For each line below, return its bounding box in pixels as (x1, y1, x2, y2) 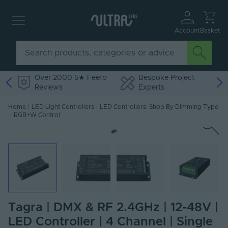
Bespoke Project (138, 74, 195, 82)
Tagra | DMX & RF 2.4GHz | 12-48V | (8, 202, 218, 214)
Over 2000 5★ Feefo (35, 74, 107, 82)
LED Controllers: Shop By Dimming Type (100, 104, 218, 110)
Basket (199, 27, 220, 34)
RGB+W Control (14, 112, 60, 119)
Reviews (35, 84, 63, 92)
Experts (138, 84, 165, 92)
